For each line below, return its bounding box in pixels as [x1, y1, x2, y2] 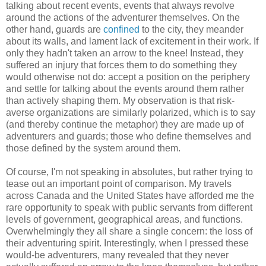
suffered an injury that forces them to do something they [6, 60, 237, 71]
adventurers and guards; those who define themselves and [6, 131, 251, 142]
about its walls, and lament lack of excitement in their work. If [6, 36, 258, 47]
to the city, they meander [140, 24, 243, 35]
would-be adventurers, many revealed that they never [6, 250, 229, 261]
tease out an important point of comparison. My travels [6, 179, 232, 189]
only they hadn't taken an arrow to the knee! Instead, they [6, 48, 243, 59]
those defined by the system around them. [6, 143, 180, 154]
